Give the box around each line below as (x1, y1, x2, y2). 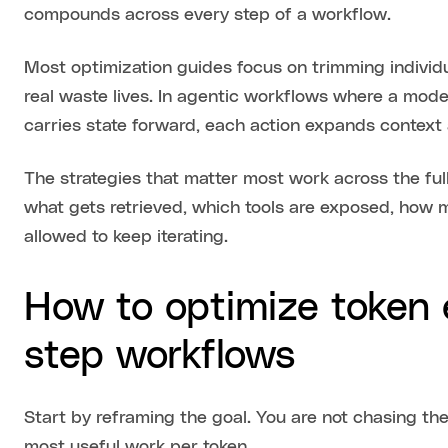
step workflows (24, 336, 296, 377)
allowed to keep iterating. (24, 228, 229, 247)
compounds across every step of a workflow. (24, 6, 392, 25)
